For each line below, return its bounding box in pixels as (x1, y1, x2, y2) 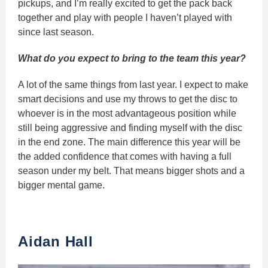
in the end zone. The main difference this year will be (18, 136, 240, 147)
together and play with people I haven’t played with (18, 12, 232, 23)
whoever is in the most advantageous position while (18, 108, 236, 118)
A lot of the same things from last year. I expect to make (18, 79, 248, 90)
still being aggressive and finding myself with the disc (18, 122, 242, 133)
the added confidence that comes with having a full (18, 151, 232, 162)
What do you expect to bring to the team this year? (18, 53, 246, 63)
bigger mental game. (18, 179, 105, 190)
